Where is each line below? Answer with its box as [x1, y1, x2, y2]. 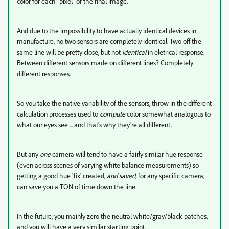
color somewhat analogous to [125, 109, 211, 118]
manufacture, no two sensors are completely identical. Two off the [17, 36, 201, 45]
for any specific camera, [136, 171, 204, 180]
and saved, [107, 171, 136, 180]
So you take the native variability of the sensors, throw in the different [17, 98, 212, 107]
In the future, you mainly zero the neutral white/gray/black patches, [17, 211, 208, 220]
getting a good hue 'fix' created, [17, 171, 107, 180]
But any [17, 149, 40, 158]
